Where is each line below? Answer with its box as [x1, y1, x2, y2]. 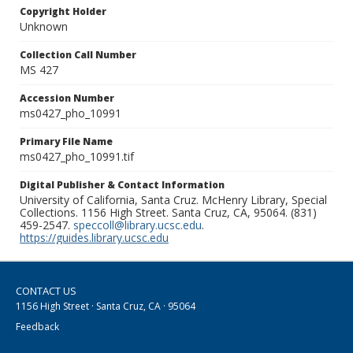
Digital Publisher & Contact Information [20, 178, 225, 192]
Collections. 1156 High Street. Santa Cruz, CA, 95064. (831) [20, 205, 317, 221]
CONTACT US [16, 284, 76, 299]
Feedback [16, 320, 59, 334]
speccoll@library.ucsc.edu [73, 217, 202, 233]
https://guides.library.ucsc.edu [20, 230, 169, 246]
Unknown [20, 19, 68, 35]
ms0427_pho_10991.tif [20, 149, 134, 165]
